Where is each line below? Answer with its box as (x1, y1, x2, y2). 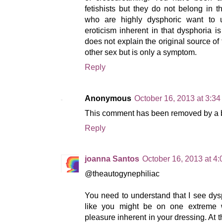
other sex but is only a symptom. (85, 48, 197, 57)
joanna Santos (85, 154, 139, 163)
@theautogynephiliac (85, 169, 160, 178)
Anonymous (85, 94, 131, 103)
